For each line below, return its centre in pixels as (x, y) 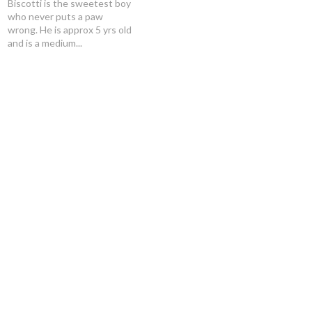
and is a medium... (45, 43)
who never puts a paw (55, 16)
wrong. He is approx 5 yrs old (70, 30)
